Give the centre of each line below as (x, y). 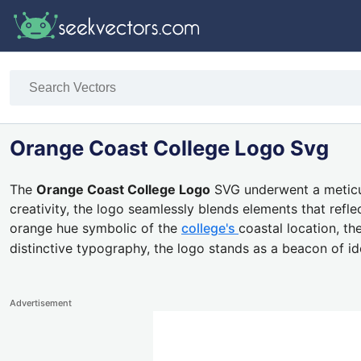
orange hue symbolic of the (95, 228)
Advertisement (41, 303)
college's (210, 228)
